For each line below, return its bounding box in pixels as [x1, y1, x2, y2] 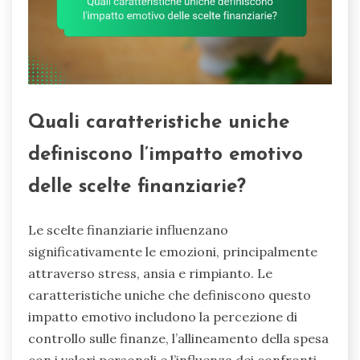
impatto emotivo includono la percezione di [28, 309, 297, 325]
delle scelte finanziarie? [28, 178, 246, 198]
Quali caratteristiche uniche [28, 113, 289, 133]
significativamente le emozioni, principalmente [28, 243, 317, 260]
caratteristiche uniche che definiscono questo [28, 287, 311, 304]
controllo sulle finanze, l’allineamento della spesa [28, 330, 329, 347]
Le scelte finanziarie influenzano [28, 222, 228, 239]
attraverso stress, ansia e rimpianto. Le [28, 265, 272, 282]
